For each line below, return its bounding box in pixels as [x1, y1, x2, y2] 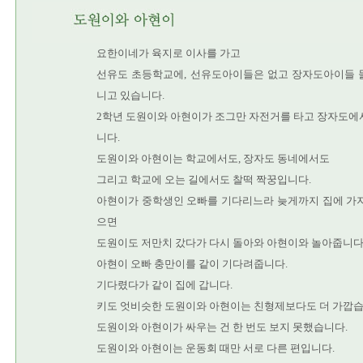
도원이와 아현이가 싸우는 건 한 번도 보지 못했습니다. [96, 321, 348, 333]
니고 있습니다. [96, 89, 164, 101]
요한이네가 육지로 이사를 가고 [96, 47, 241, 59]
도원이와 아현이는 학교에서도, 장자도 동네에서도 [96, 152, 330, 164]
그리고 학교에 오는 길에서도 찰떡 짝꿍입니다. [96, 173, 311, 186]
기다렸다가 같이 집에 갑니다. [96, 279, 233, 291]
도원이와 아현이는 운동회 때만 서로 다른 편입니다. [96, 342, 335, 354]
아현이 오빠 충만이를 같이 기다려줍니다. [96, 258, 288, 270]
